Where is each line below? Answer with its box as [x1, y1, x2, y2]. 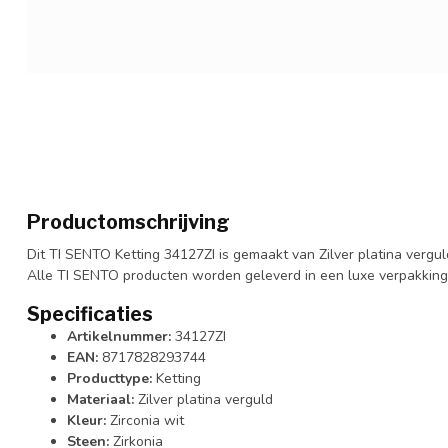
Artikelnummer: [67, 326, 171, 346]
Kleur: [67, 410, 106, 430]
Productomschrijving [27, 210, 230, 234]
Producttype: [67, 368, 152, 388]
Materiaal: [67, 389, 134, 409]
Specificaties [27, 301, 153, 326]
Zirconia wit [106, 410, 184, 430]
